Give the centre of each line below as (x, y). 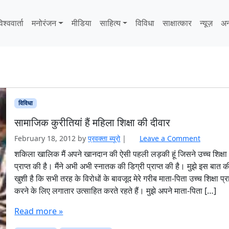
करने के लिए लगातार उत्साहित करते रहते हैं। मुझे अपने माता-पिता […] (116, 191)
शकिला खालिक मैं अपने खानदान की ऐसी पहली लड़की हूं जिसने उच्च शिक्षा (121, 154)
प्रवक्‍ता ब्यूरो (104, 139)
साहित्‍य (110, 23)
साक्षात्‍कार (177, 23)
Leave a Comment (170, 139)
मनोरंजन (44, 23)
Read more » (39, 211)
